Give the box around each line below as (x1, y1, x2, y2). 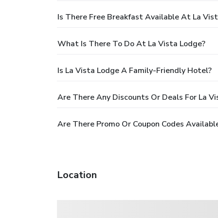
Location (57, 168, 97, 182)
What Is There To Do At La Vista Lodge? (57, 38, 205, 50)
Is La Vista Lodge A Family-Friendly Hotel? (57, 65, 212, 76)
